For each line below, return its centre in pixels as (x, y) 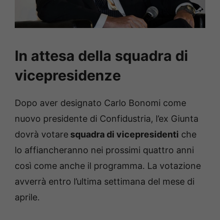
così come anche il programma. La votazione (108, 165)
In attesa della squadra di (101, 55)
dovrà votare (41, 134)
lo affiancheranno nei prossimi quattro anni (104, 150)
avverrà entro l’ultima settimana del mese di (105, 181)
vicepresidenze (68, 75)
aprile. (27, 197)
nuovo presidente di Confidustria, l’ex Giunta (107, 118)
